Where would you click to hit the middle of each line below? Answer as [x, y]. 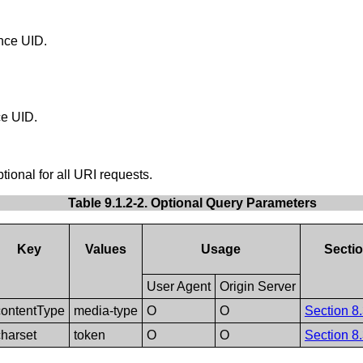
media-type [105, 310]
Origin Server [257, 286]
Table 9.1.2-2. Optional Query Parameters [192, 203]
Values [105, 249]
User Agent [178, 286]
